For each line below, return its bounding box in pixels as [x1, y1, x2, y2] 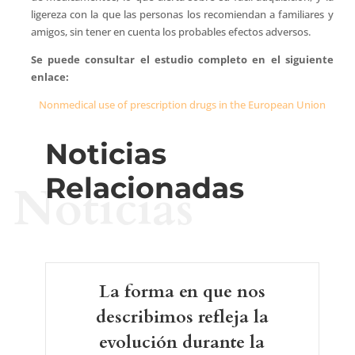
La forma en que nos [98, 280, 265, 303]
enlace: [30, 70, 69, 84]
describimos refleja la [95, 305, 269, 329]
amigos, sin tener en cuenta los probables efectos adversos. [30, 25, 311, 39]
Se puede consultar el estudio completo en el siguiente [30, 52, 334, 67]
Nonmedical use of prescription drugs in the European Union [38, 97, 326, 112]
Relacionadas [44, 170, 244, 205]
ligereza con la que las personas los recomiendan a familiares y [30, 7, 334, 21]
